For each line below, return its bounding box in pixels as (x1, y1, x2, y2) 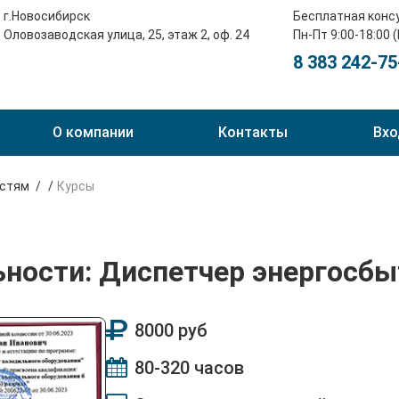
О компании (52, 124, 134, 141)
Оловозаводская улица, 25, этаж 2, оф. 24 (3, 28, 249, 42)
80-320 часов (134, 357, 244, 379)
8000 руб (134, 320, 208, 341)
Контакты (218, 124, 288, 141)
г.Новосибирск (3, 9, 90, 23)
